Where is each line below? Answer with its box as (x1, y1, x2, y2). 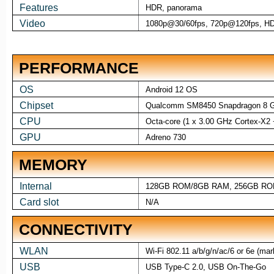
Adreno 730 (145, 133, 186, 143)
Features (19, 2, 58, 13)
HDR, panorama (145, 3, 202, 13)
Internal (19, 181, 52, 192)
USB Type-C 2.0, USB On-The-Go (145, 262, 266, 272)
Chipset (19, 100, 53, 111)
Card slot (19, 197, 59, 208)
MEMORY (19, 156, 87, 174)
